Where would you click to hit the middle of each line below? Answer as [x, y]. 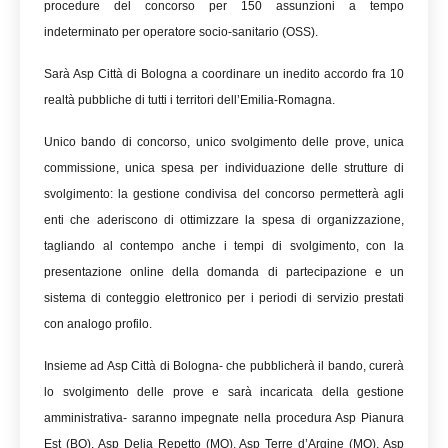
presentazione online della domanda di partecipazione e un [224, 272]
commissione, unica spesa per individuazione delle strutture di [224, 168]
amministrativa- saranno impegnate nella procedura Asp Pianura [224, 418]
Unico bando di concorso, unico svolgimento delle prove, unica [224, 142]
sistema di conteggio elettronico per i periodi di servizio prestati [224, 298]
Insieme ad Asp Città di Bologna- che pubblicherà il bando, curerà [224, 366]
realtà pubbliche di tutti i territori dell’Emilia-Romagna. [189, 100]
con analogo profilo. [98, 324]
